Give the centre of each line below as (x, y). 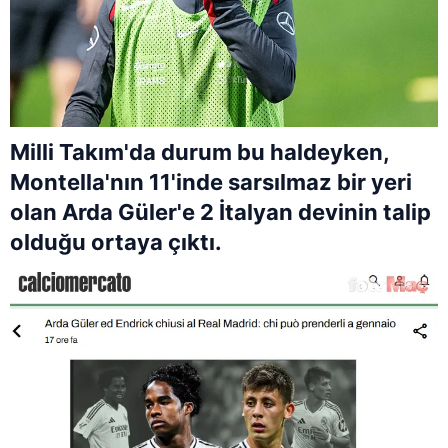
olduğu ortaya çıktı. (116, 241)
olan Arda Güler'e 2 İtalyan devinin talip (220, 211)
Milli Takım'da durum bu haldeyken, (199, 151)
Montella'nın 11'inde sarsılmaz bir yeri (211, 181)
